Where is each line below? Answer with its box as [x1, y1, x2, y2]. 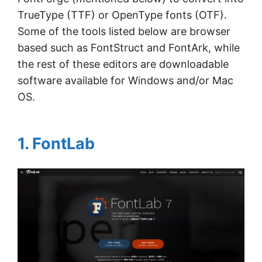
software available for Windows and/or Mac [18, 74, 233, 87]
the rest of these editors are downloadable [18, 58, 229, 70]
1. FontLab [18, 134, 95, 153]
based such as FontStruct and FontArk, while [18, 42, 240, 54]
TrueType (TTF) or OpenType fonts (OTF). [18, 9, 227, 21]
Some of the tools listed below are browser [18, 25, 230, 37]
